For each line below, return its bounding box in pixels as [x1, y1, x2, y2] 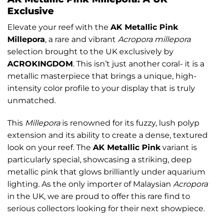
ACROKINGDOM [7, 59, 73, 69]
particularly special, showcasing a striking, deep [7, 154, 192, 164]
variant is [160, 142, 197, 152]
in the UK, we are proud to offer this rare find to [7, 191, 190, 201]
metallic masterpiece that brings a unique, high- [7, 71, 197, 81]
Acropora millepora [118, 35, 191, 44]
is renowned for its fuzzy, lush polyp [60, 118, 199, 128]
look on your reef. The [7, 142, 93, 152]
